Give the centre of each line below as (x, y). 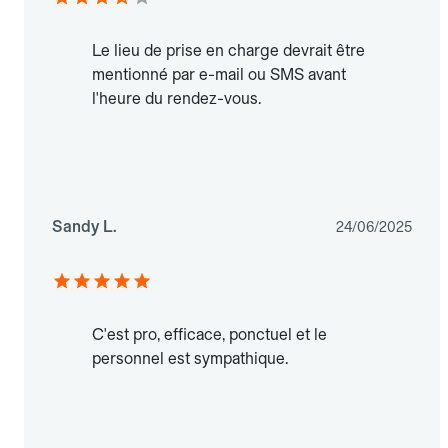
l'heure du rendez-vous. (176, 99)
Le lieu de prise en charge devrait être (228, 51)
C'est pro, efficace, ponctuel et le (209, 335)
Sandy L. (84, 227)
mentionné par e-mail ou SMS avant (219, 75)
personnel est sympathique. (190, 359)
